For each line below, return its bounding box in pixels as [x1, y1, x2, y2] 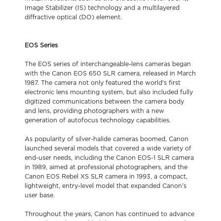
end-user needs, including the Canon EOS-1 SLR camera [25, 154, 194, 161]
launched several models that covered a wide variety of [25, 145, 191, 152]
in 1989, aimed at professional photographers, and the [25, 164, 187, 171]
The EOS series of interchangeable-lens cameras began [25, 61, 191, 68]
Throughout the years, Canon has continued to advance [25, 211, 194, 218]
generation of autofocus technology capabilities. [25, 117, 171, 124]
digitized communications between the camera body [25, 98, 184, 105]
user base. [25, 192, 55, 199]
